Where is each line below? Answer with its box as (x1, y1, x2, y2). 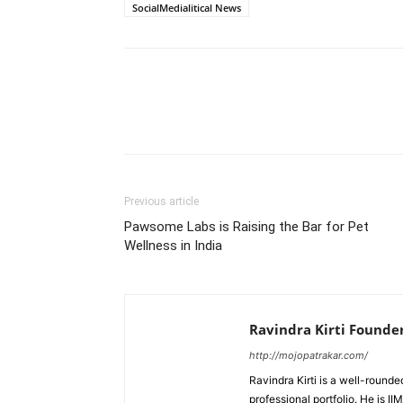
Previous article (124, 195, 199, 209)
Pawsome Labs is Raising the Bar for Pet (124, 219, 369, 236)
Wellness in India (124, 237, 222, 255)
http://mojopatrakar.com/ (249, 349, 368, 363)
